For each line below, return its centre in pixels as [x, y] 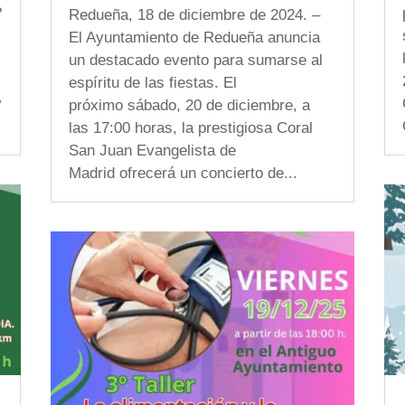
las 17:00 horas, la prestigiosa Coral [190, 128]
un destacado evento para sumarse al [195, 60]
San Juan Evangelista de [152, 151]
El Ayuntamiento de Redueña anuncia [194, 38]
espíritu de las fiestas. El [152, 83]
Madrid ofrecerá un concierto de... [183, 173]
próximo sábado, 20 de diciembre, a [189, 105]
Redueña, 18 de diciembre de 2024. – [194, 15]
